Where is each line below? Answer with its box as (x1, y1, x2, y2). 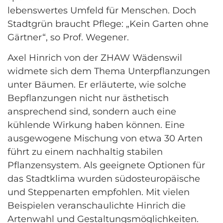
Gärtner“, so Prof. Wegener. (7, 31, 131, 43)
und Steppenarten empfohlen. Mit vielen (7, 186, 190, 198)
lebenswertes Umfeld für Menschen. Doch (7, 4, 196, 16)
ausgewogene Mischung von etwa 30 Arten (7, 132, 203, 144)
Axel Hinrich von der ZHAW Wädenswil (7, 52, 182, 63)
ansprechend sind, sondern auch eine (7, 106, 176, 117)
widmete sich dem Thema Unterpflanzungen (7, 65, 210, 77)
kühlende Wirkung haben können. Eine (7, 119, 185, 130)
